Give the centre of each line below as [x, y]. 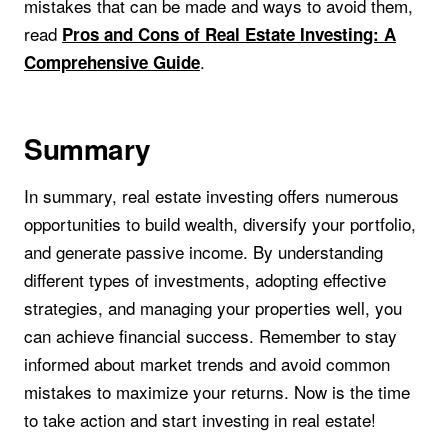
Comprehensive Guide [112, 62]
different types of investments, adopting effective [205, 280]
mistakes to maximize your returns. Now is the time [217, 392]
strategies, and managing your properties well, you [213, 308]
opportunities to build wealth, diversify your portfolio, [220, 224]
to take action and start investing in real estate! [200, 420]
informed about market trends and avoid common [207, 364]
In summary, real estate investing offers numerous [211, 196]
